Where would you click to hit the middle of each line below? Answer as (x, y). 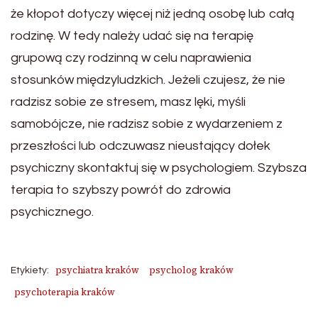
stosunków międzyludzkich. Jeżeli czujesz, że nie (148, 80)
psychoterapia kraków (65, 292)
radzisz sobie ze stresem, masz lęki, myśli (128, 102)
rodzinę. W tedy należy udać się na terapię (132, 36)
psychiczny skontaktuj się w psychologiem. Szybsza (159, 168)
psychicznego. (52, 212)
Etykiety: (30, 270)
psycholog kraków (191, 270)
